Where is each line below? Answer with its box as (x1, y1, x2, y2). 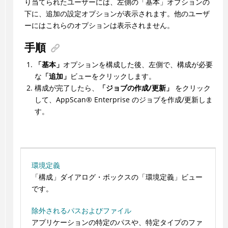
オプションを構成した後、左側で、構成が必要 (63, 60, 213, 70)
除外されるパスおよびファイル (31, 206, 131, 216)
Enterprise (92, 95, 130, 105)
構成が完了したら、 (34, 83, 99, 93)
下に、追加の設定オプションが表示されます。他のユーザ (24, 9, 210, 19)
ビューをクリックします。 (70, 71, 156, 81)
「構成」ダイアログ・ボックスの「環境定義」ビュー (31, 172, 203, 182)
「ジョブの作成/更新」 (98, 83, 173, 93)
